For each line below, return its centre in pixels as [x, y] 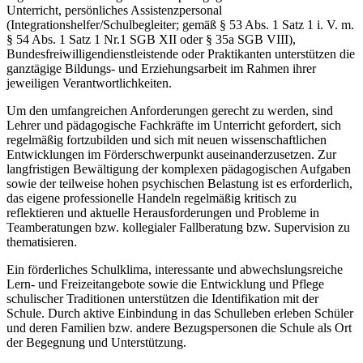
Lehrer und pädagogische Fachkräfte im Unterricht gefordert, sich [174, 126]
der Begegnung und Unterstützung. [96, 343]
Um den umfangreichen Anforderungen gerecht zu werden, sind [170, 111]
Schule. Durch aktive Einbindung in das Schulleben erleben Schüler [180, 314]
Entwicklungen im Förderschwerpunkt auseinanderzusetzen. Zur [171, 155]
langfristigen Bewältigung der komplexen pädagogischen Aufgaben [179, 169]
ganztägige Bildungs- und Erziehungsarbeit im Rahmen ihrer [161, 69]
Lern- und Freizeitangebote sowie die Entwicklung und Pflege [165, 284]
